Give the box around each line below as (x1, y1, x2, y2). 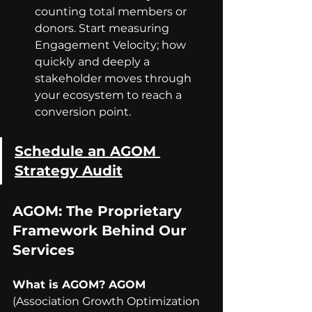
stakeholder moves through (35, 72, 194, 86)
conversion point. (35, 105, 131, 119)
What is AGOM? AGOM (13, 278, 149, 292)
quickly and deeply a (35, 55, 153, 69)
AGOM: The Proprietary (13, 203, 186, 220)
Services (13, 242, 75, 259)
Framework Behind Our (13, 222, 191, 240)
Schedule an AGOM (15, 143, 160, 160)
